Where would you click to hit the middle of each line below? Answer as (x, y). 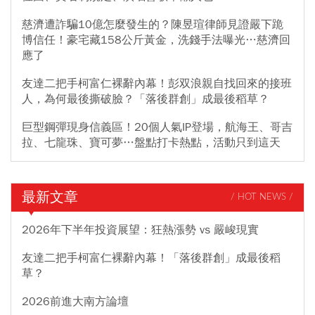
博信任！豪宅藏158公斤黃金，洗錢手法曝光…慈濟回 (156, 40)
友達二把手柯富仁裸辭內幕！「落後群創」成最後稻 (151, 258)
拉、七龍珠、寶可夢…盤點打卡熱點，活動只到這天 (151, 142)
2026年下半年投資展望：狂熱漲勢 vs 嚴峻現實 (140, 230)
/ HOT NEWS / (262, 198)
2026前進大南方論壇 (75, 301)
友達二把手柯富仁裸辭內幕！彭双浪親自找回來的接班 (157, 83)
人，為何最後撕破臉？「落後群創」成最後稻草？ (146, 99)
